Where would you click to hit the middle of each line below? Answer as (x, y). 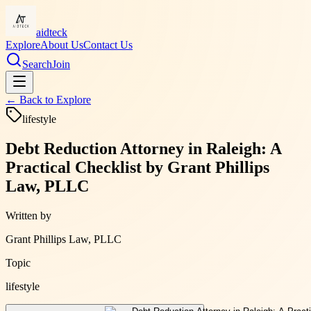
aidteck (52, 32)
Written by (28, 215)
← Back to (31, 100)
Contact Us (108, 45)
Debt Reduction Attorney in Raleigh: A (143, 148)
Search (37, 64)
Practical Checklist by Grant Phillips (137, 167)
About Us (62, 45)
